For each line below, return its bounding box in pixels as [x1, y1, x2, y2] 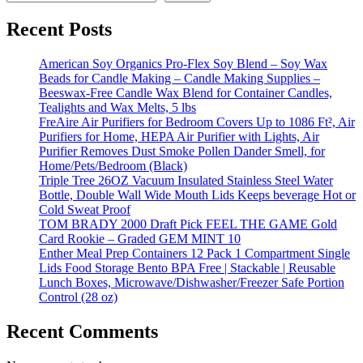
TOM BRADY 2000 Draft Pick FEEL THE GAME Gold [39, 217, 337, 232]
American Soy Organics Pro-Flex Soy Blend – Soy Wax [39, 57, 327, 71]
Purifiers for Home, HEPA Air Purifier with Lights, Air [39, 130, 319, 144]
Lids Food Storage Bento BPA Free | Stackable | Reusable [39, 261, 335, 275]
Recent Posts [6, 19, 112, 41]
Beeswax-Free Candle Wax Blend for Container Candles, [39, 86, 332, 100]
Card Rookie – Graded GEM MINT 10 [39, 232, 241, 246]
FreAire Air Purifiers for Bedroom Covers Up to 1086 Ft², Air [39, 115, 355, 130]
